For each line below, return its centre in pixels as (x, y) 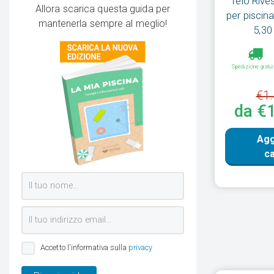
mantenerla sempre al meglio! (103, 24)
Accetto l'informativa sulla (84, 248)
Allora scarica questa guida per (103, 9)
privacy (140, 248)
